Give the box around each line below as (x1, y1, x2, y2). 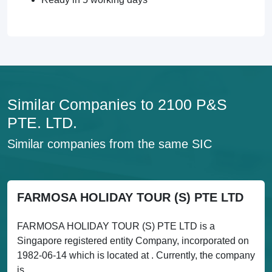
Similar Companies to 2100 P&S (7, 96, 227, 113)
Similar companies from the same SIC (7, 137, 212, 151)
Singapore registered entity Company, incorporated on (17, 236, 249, 246)
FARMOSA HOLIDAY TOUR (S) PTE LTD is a (17, 221, 215, 231)
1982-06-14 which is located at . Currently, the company (17, 250, 255, 260)
